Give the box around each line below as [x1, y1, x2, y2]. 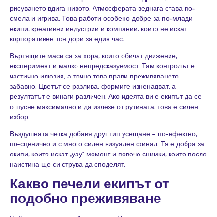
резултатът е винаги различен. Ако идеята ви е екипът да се [10, 92, 201, 101]
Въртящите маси [10, 51, 63, 60]
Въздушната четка [10, 129, 67, 138]
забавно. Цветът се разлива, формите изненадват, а [10, 82, 176, 91]
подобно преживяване [10, 189, 161, 206]
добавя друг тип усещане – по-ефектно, [67, 129, 197, 138]
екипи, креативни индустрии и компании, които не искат [10, 24, 187, 32]
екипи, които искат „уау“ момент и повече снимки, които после [10, 150, 207, 158]
